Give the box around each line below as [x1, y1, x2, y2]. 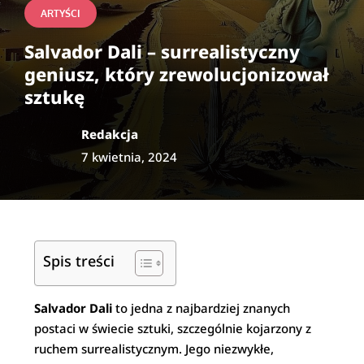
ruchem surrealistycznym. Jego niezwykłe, [34, 340, 275, 357]
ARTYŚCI [41, 7, 80, 19]
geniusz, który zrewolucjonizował [24, 62, 329, 86]
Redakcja [81, 126, 138, 142]
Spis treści [43, 250, 115, 271]
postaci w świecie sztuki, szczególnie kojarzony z [34, 320, 312, 336]
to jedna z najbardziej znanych [112, 300, 291, 316]
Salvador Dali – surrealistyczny [24, 39, 300, 63]
